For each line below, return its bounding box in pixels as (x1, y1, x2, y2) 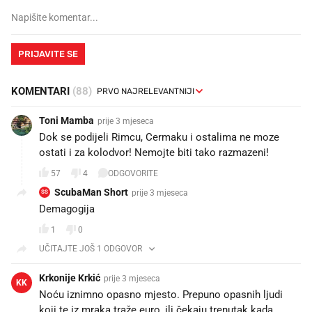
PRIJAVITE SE (18, 49, 78, 59)
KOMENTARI (11, 85, 72, 97)
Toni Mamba (39, 115, 94, 126)
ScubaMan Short (54, 187, 128, 198)
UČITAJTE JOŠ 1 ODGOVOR (39, 244, 142, 253)
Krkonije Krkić (39, 272, 100, 283)
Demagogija (39, 203, 95, 215)
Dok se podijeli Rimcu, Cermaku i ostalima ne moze (39, 131, 279, 143)
